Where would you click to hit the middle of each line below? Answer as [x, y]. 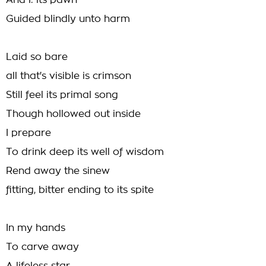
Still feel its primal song [62, 95]
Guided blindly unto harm [68, 19]
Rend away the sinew [58, 171]
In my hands [36, 228]
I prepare [28, 133]
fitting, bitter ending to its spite [80, 190]
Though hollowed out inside [73, 114]
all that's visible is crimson [69, 76]
